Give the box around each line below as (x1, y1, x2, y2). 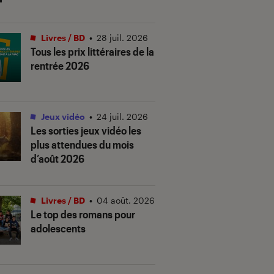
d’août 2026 (31, 151, 84, 165)
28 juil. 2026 (97, 32, 148, 43)
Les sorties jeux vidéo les (31, 123, 141, 137)
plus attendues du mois (31, 137, 134, 151)
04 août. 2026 (97, 194, 155, 206)
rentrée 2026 (31, 58, 89, 72)
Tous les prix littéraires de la (31, 44, 154, 58)
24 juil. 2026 (97, 111, 148, 122)
